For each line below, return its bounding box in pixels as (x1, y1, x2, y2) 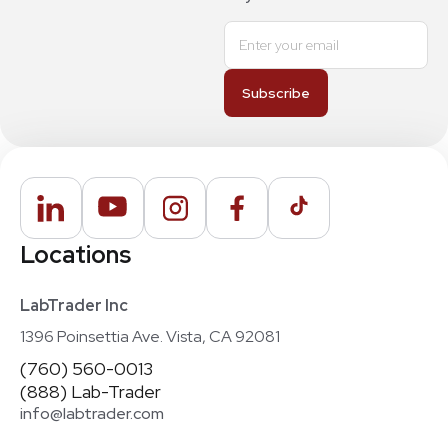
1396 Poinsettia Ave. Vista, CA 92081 (20, 325, 280, 347)
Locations (20, 238, 131, 270)
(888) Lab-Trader (20, 379, 161, 403)
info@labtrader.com (20, 402, 164, 424)
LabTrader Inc (20, 294, 128, 316)
